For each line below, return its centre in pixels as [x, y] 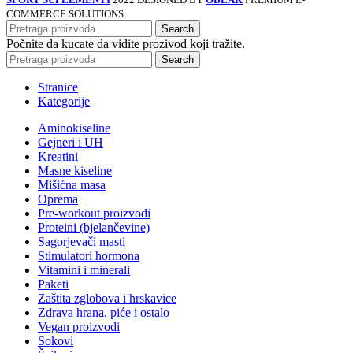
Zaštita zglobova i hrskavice [107, 298]
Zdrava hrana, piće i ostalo [104, 312]
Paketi [53, 284]
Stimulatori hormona [89, 256]
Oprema [58, 199]
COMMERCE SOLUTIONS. [66, 14]
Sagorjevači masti [82, 242]
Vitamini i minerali [84, 270]
